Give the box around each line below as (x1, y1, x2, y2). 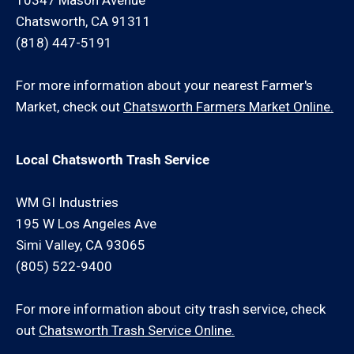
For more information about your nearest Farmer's (16, 77, 313, 93)
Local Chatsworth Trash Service (16, 152, 209, 168)
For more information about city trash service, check (16, 301, 326, 317)
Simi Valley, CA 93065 (16, 237, 145, 253)
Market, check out (16, 99, 123, 115)
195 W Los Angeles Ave (16, 216, 156, 232)
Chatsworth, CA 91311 (16, 13, 151, 29)
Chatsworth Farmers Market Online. (123, 99, 333, 115)
